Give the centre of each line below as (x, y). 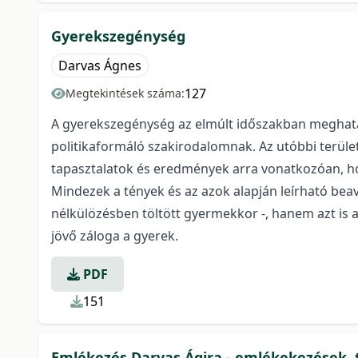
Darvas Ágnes (100, 66)
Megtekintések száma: (125, 93)
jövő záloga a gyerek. (115, 236)
